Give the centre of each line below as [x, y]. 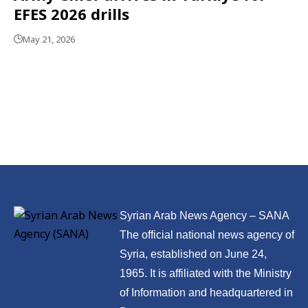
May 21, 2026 [49, 39]
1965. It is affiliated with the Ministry [205, 273]
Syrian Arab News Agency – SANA [204, 215]
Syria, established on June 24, [193, 254]
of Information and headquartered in [206, 292]
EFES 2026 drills [71, 13]
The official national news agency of [207, 234]
